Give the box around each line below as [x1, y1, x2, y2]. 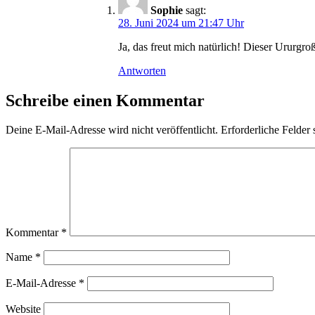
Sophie [150, 4, 183, 16]
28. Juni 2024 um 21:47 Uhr [118, 16, 244, 29]
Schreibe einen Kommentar [6, 91, 205, 110]
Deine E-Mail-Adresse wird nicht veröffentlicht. [6, 124, 218, 136]
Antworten [118, 64, 166, 77]
